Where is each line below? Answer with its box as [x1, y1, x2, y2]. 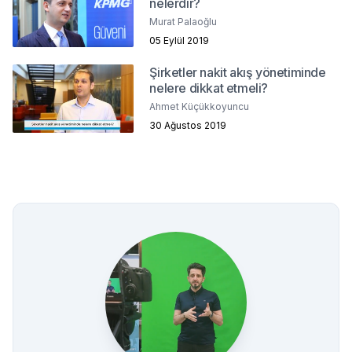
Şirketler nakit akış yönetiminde [149, 64, 326, 80]
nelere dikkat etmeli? [149, 79, 268, 96]
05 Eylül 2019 [149, 34, 210, 46]
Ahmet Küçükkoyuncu [149, 100, 250, 112]
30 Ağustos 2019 [149, 119, 227, 131]
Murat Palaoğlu [149, 15, 218, 27]
